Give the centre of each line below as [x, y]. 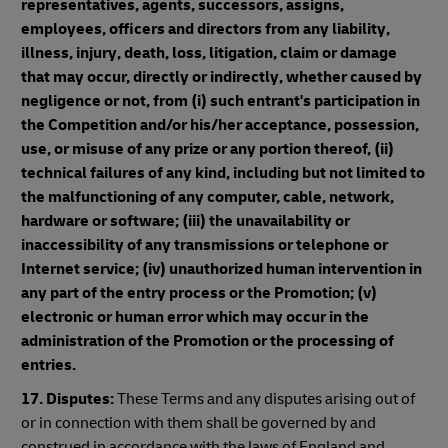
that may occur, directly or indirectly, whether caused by [221, 77]
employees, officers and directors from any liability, [205, 29]
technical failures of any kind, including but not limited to [223, 173]
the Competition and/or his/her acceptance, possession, [220, 125]
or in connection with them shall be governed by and [198, 423]
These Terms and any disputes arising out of [264, 399]
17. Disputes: [67, 399]
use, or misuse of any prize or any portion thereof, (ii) [207, 149]
